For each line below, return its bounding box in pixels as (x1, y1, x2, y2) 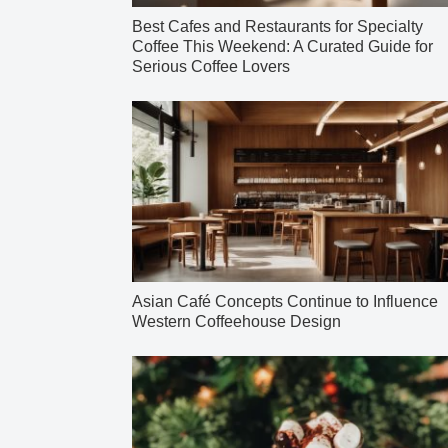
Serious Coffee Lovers (132, 58, 290, 76)
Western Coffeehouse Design (132, 313, 341, 331)
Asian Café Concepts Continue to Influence (132, 293, 438, 311)
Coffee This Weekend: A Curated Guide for (132, 38, 433, 56)
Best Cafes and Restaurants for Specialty (132, 18, 423, 36)
